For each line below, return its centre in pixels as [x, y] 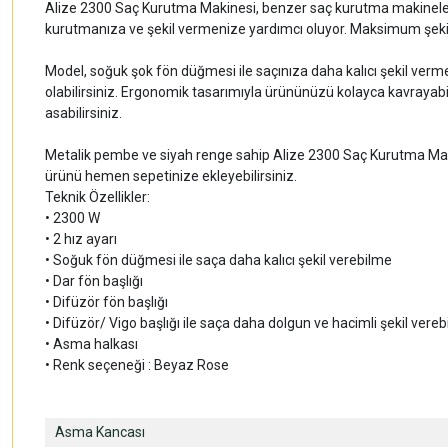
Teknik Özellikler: [97, 197]
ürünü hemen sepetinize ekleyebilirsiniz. [171, 176]
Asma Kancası [100, 432]
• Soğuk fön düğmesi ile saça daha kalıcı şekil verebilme [218, 260]
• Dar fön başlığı [94, 281]
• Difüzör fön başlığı [106, 302]
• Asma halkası [91, 344]
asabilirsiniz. [83, 113]
